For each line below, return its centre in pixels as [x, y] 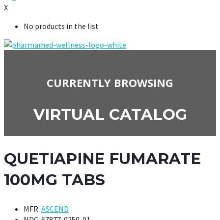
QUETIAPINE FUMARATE [102, 159]
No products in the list [61, 26]
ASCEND [55, 209]
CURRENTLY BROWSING [110, 82]
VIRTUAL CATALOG [110, 115]
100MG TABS [55, 180]
